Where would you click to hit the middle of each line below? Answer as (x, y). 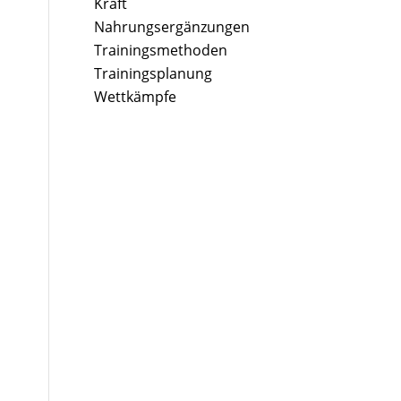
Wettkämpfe (136, 97)
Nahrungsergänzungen (172, 27)
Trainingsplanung (154, 74)
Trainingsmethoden (161, 51)
